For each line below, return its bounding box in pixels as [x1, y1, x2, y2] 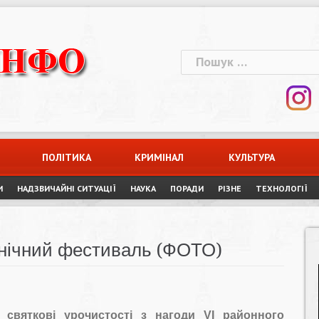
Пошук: [180, 50, 221, 66]
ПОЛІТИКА [42, 151, 92, 164]
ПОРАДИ [170, 183, 204, 194]
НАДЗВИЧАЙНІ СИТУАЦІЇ [17, 183, 116, 194]
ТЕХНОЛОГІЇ [256, 183, 308, 194]
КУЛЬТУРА [229, 151, 276, 164]
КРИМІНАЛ [135, 151, 184, 164]
